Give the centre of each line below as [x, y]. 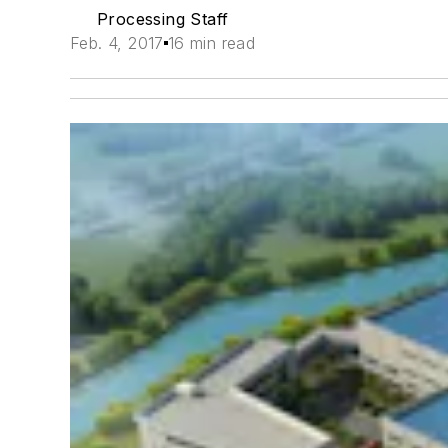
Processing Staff [162, 19]
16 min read [211, 43]
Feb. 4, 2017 [117, 43]
